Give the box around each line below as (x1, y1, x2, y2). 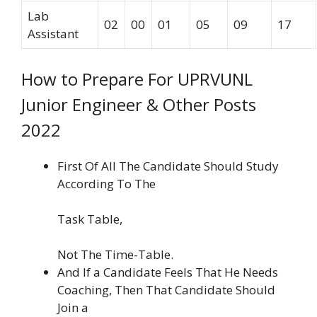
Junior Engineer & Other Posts (21, 93, 256, 117)
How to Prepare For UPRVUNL (21, 67, 253, 91)
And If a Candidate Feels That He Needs (57, 264, 278, 281)
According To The (57, 175, 156, 192)
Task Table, (57, 211, 122, 228)
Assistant (28, 25, 79, 42)
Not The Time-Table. (57, 246, 173, 263)
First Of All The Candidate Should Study (57, 158, 279, 175)
